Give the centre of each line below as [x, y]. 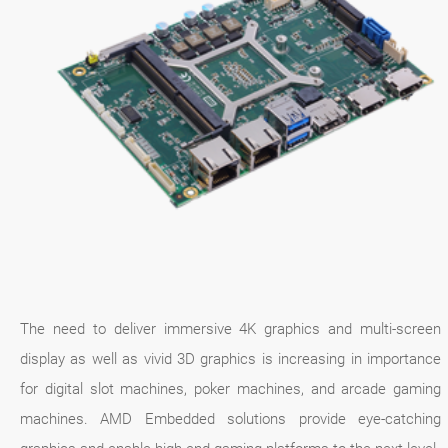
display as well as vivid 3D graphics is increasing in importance [231, 359]
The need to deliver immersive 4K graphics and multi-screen [231, 329]
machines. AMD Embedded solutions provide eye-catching [231, 419]
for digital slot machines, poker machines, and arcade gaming [231, 389]
